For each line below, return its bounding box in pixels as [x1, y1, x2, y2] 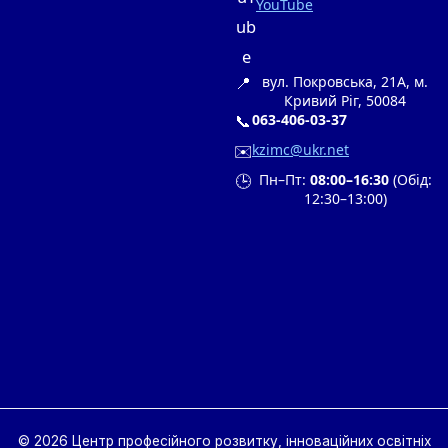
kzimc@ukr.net [252, 140, 349, 160]
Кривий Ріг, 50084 [284, 91, 406, 111]
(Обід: [388, 170, 432, 190]
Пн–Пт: [258, 170, 310, 190]
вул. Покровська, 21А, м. [262, 72, 428, 92]
